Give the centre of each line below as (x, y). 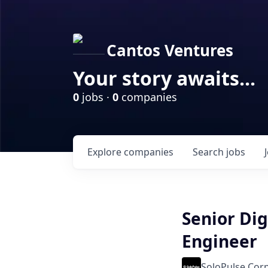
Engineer (220, 241)
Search (209, 152)
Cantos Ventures (170, 50)
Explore (106, 152)
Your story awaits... (164, 78)
